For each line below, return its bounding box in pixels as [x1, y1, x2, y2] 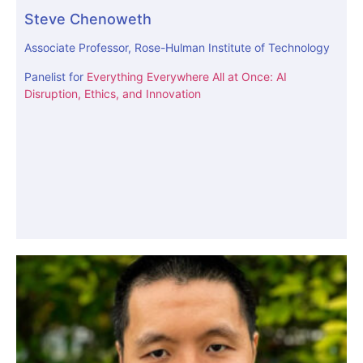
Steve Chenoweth [24, 11, 152, 28]
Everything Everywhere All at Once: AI [87, 69, 287, 83]
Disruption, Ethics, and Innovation [24, 86, 201, 100]
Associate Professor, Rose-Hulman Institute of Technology [24, 41, 330, 55]
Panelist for [24, 69, 87, 83]
